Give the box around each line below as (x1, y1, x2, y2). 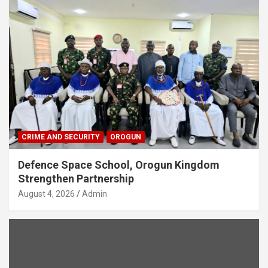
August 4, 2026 (18, 189, 75, 199)
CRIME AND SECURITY (22, 133, 100, 142)
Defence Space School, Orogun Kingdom (18, 159, 220, 172)
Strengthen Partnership (18, 172, 134, 185)
